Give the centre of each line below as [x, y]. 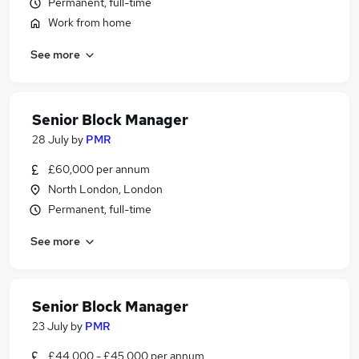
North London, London [105, 189]
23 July [50, 326]
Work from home [90, 22]
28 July [50, 139]
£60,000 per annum [99, 169]
